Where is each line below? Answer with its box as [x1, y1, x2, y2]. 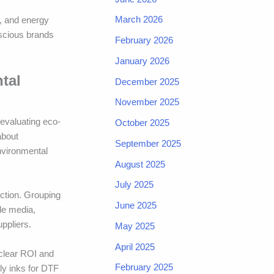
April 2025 [115, 241, 155, 252]
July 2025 [115, 179, 154, 190]
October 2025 [115, 117, 169, 128]
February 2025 [115, 262, 173, 273]
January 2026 [115, 55, 169, 66]
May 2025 [115, 220, 155, 231]
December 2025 [115, 76, 179, 87]
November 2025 [115, 97, 179, 108]
